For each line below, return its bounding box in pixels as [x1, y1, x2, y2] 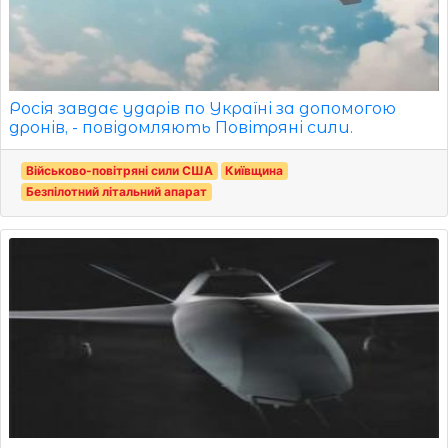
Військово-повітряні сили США [25, 162, 213, 178]
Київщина [225, 162, 284, 178]
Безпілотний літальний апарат [25, 183, 207, 199]
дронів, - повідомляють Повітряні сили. [9, 117, 353, 137]
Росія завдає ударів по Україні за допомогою [9, 98, 396, 118]
